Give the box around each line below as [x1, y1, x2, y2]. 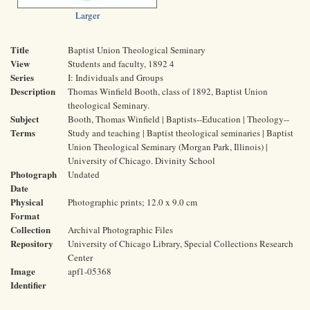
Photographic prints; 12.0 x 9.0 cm [68, 196, 197, 208]
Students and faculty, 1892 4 [68, 57, 174, 70]
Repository [10, 237, 53, 250]
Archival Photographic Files [68, 224, 173, 236]
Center [68, 251, 93, 264]
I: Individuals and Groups [68, 71, 163, 84]
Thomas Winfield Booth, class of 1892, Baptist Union [68, 85, 268, 98]
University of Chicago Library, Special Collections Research [68, 237, 293, 250]
